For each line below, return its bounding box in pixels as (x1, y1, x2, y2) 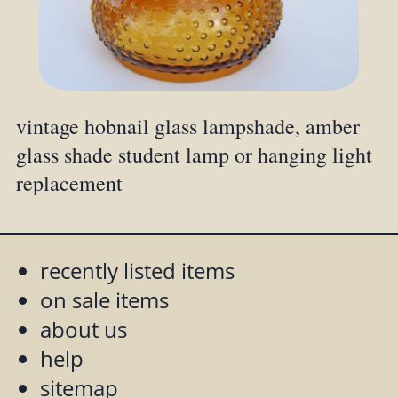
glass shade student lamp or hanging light (15, 140, 372, 170)
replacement (15, 169, 123, 198)
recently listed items (39, 256, 235, 286)
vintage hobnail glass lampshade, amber (15, 112, 360, 141)
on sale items (39, 285, 169, 315)
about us (39, 314, 127, 345)
